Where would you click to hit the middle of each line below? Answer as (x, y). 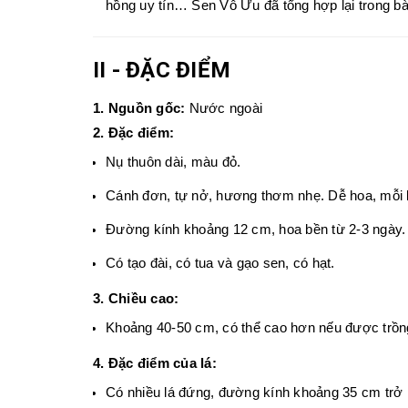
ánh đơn (141, 196)
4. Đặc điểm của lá (153, 364)
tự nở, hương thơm (234, 196)
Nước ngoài (225, 109)
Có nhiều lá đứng (158, 393)
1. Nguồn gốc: (139, 109)
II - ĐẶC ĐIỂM (162, 71)
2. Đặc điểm (131, 133)
